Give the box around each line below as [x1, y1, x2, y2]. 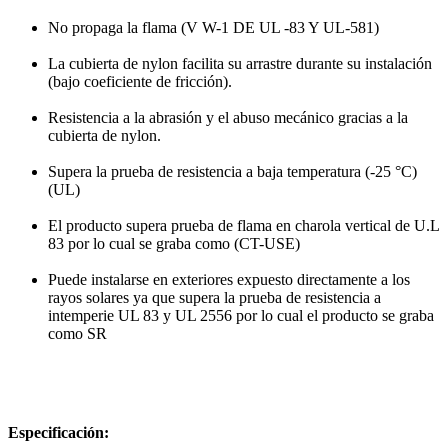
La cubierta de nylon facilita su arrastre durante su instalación [48, 55, 432, 73]
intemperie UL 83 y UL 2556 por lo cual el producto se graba [48, 307, 434, 325]
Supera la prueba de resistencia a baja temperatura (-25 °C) [48, 163, 417, 181]
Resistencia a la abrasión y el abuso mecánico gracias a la [48, 109, 408, 127]
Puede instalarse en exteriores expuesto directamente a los [48, 271, 410, 289]
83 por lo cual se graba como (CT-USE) [48, 235, 300, 253]
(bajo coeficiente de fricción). [48, 73, 232, 91]
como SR [48, 325, 107, 343]
